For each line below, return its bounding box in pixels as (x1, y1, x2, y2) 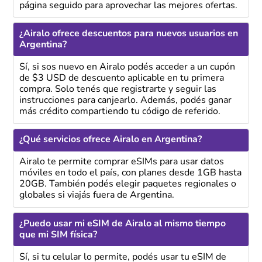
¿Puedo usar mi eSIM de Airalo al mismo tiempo (19, 219, 226, 229)
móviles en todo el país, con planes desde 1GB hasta (19, 168, 242, 178)
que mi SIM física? (19, 230, 97, 240)
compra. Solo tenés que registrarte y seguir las (19, 85, 216, 95)
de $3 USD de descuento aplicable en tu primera (19, 74, 224, 84)
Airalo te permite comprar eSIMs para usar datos (19, 157, 224, 167)
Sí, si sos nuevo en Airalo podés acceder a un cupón (19, 63, 235, 73)
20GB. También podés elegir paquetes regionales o (19, 180, 236, 189)
